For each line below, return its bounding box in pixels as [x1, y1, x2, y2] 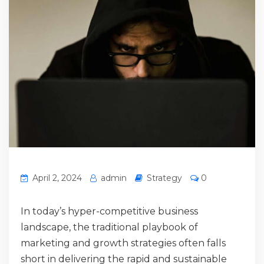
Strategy [147, 172, 182, 183]
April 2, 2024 [30, 172, 82, 183]
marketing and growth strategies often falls [21, 237, 226, 249]
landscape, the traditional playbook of [21, 221, 198, 233]
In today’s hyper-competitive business [21, 205, 198, 217]
